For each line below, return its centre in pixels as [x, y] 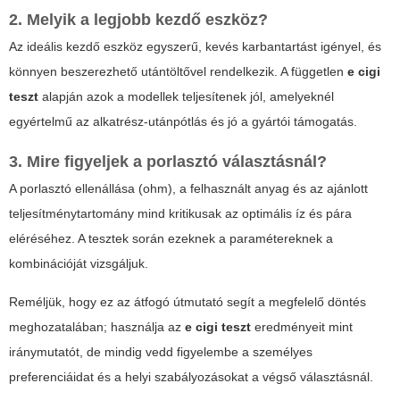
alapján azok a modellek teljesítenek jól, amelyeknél [186, 96]
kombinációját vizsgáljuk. [79, 263]
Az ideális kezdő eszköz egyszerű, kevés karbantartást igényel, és [195, 46]
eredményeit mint [302, 326]
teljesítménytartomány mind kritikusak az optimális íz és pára [180, 213]
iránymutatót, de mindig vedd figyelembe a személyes [161, 351]
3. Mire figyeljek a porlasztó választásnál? [168, 161]
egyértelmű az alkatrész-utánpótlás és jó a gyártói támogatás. [183, 121]
